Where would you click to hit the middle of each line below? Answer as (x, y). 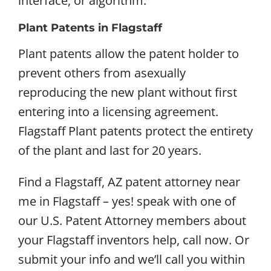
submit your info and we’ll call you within (131, 260)
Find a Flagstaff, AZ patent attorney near (129, 182)
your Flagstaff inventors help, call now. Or (133, 240)
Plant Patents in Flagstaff (90, 28)
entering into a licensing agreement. (118, 112)
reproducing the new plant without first (127, 93)
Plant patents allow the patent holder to (128, 54)
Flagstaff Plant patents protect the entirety (135, 131)
